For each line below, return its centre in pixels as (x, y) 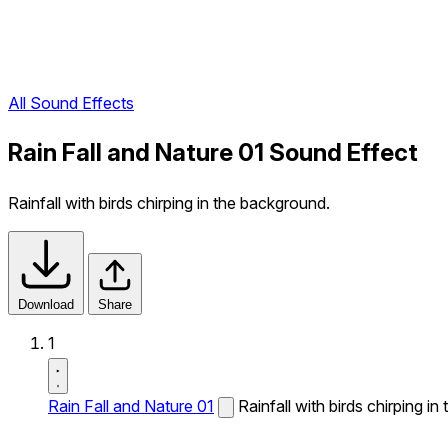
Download (46, 304)
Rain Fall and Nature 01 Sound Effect (213, 153)
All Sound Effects (71, 103)
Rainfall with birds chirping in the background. (169, 203)
